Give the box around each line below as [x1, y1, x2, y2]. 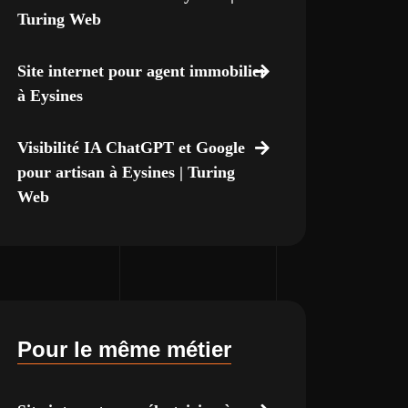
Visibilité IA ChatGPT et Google [16, 138, 245, 157]
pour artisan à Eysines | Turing [16, 163, 235, 181]
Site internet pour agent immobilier [16, 62, 267, 80]
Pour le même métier [16, 337, 231, 362]
